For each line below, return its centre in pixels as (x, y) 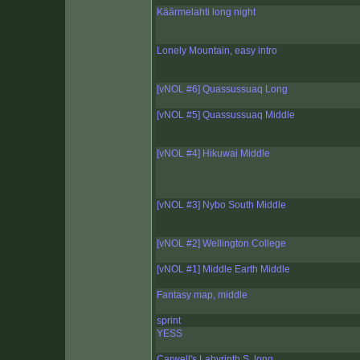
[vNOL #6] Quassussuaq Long (222, 90)
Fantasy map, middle (202, 295)
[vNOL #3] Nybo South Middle (221, 205)
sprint (169, 321)
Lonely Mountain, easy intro (217, 51)
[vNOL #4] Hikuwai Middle (213, 154)
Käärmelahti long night (206, 12)
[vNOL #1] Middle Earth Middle (223, 270)
